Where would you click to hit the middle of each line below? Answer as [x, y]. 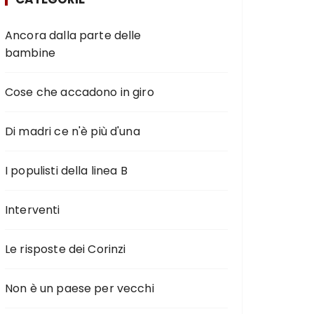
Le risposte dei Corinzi [66, 249]
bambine [30, 53]
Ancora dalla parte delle [73, 35]
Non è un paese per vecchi [80, 288]
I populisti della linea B [66, 170]
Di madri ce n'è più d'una [73, 131]
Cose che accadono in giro [80, 92]
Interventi [33, 210]
